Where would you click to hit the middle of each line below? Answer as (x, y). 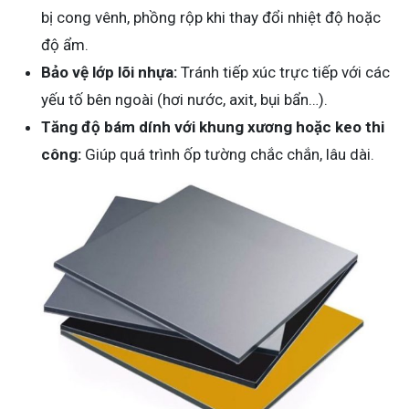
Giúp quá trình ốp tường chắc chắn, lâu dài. (228, 155)
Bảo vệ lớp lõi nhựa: (109, 73)
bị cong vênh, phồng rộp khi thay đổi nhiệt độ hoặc (211, 18)
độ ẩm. (65, 45)
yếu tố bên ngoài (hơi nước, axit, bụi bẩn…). (184, 100)
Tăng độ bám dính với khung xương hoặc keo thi (213, 127)
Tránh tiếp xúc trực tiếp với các (283, 73)
